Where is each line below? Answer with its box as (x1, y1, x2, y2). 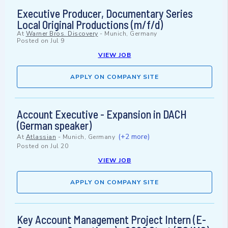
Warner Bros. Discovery (25, 30, 98, 38)
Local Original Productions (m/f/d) (17, 18, 163, 32)
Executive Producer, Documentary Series (17, 7, 193, 20)
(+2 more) (118, 132, 150, 142)
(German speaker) (17, 119, 92, 132)
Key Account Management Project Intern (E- (17, 213, 206, 226)
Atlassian (25, 133, 56, 141)
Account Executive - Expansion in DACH (17, 107, 187, 121)
